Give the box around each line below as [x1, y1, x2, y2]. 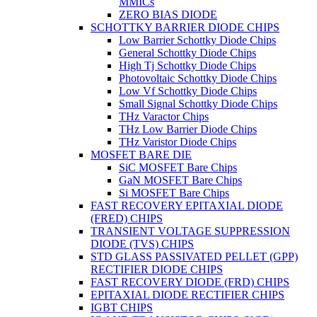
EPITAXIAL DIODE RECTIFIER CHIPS [91, 288, 284, 301]
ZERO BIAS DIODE [119, 8, 217, 21]
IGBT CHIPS [91, 301, 153, 313]
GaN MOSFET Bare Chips [119, 173, 242, 186]
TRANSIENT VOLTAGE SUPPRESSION [91, 224, 290, 237]
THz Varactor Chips [119, 110, 209, 122]
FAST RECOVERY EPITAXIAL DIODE [91, 199, 283, 212]
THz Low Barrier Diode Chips [119, 122, 257, 135]
